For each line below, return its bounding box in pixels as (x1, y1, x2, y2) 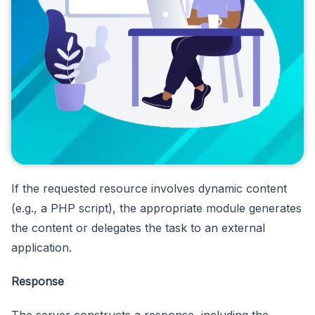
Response (11, 274, 64, 289)
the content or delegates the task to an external (11, 221, 265, 236)
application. (11, 240, 72, 255)
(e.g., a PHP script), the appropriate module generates (11, 201, 302, 216)
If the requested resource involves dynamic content (11, 181, 287, 196)
